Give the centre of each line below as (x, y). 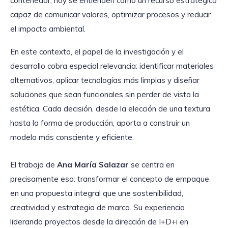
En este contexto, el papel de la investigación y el (97, 52)
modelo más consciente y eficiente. (72, 137)
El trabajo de (34, 165)
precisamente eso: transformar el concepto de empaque (110, 179)
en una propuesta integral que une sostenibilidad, (97, 193)
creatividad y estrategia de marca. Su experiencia (97, 208)
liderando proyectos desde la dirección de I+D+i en (99, 222)
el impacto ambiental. (48, 28)
